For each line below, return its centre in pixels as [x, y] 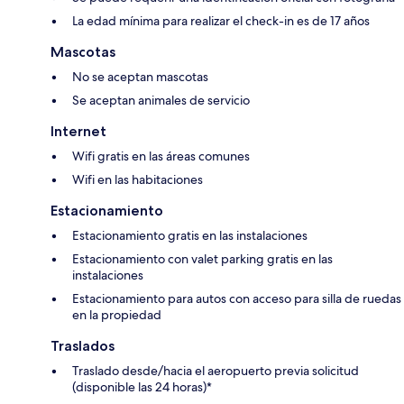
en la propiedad [117, 314]
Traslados [83, 345]
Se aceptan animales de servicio [161, 100]
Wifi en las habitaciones [138, 179]
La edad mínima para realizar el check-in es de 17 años [221, 20]
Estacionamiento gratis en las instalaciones [190, 235]
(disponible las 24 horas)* [142, 386]
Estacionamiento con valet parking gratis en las [202, 258]
